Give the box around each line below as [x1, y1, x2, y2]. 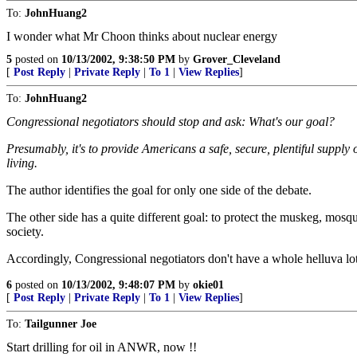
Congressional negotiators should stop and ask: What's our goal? [6, 115, 335, 128]
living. [6, 156, 37, 170]
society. [6, 225, 44, 238]
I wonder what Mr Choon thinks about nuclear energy [6, 29, 277, 43]
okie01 [193, 279, 224, 291]
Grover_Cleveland [193, 53, 280, 65]
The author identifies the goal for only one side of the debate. [6, 183, 312, 197]
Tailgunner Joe [25, 318, 96, 330]
